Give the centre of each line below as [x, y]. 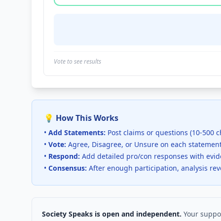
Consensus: [68, 168]
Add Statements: [77, 132]
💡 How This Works [81, 118]
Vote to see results [77, 61]
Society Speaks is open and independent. [112, 214]
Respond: [64, 156]
